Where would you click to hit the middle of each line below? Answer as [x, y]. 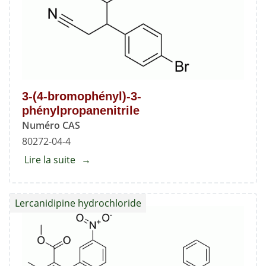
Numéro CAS [51, 125]
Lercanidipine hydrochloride [78, 203]
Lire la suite [50, 159]
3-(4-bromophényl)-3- [82, 96]
